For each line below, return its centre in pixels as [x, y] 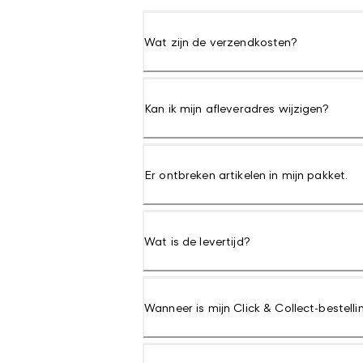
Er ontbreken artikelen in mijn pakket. [246, 175]
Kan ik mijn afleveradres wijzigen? [237, 108]
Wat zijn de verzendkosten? [221, 42]
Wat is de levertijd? [197, 241]
